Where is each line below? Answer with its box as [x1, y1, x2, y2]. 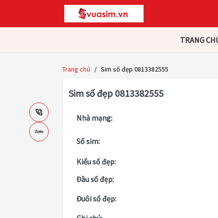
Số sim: [76, 136, 100, 146]
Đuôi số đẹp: [76, 194, 116, 204]
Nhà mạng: [76, 113, 112, 123]
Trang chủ [62, 65, 91, 74]
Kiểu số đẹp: [76, 157, 116, 167]
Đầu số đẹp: [76, 174, 114, 184]
